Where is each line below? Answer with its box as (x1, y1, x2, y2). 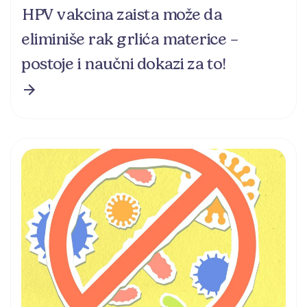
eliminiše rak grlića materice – (21, 29, 238, 49)
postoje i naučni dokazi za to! (21, 53, 225, 73)
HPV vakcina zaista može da (21, 4, 222, 24)
